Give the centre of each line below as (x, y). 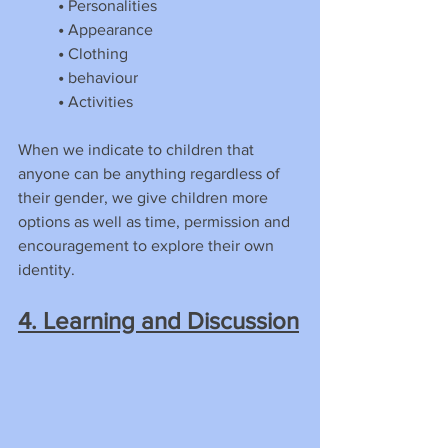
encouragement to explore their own (148, 246)
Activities (98, 102)
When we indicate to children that (138, 150)
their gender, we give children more (145, 198)
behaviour (101, 78)
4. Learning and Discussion (158, 321)
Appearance (108, 30)
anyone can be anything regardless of (151, 174)
